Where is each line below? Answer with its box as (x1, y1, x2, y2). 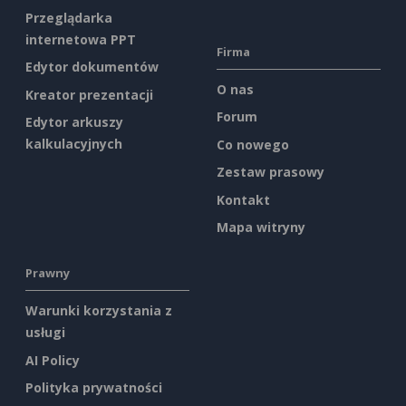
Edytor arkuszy (25, 113, 123, 131)
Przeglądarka (25, 8, 112, 26)
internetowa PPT (25, 30, 136, 48)
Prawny (25, 265, 70, 282)
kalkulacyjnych (25, 135, 122, 153)
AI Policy (25, 351, 80, 369)
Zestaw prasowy (217, 163, 324, 181)
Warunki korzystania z (25, 302, 172, 320)
